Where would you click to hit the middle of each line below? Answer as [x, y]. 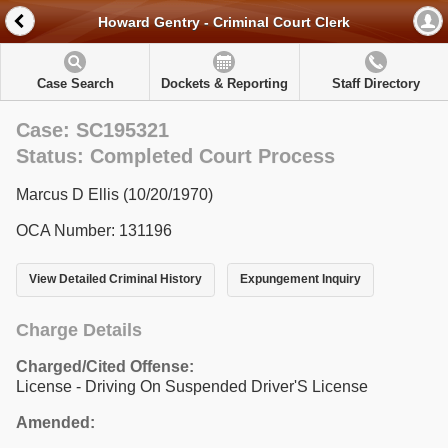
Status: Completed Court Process [175, 156]
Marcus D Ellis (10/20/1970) [114, 194]
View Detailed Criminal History [115, 279]
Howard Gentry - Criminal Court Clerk [224, 22]
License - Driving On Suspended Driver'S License [192, 386]
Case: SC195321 [92, 130]
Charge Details [79, 329]
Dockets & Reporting [224, 83]
